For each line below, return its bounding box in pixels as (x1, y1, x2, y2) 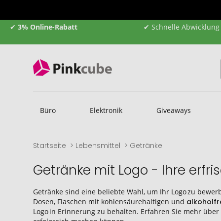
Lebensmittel (75, 141, 121, 150)
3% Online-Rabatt (16, 22, 77, 32)
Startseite (33, 141, 67, 150)
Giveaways (156, 105, 191, 115)
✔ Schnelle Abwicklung (143, 22, 220, 32)
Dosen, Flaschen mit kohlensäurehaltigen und (33, 197, 187, 206)
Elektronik (89, 105, 122, 115)
